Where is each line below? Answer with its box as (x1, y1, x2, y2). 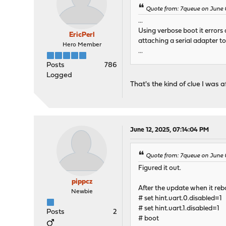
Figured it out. (138, 164, 182, 172)
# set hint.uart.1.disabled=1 (138, 205, 220, 212)
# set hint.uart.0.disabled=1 (138, 195, 222, 202)
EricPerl (69, 31, 95, 39)
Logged (46, 72, 73, 80)
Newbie (71, 189, 93, 195)
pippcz (71, 178, 92, 186)
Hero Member (62, 42, 101, 48)
